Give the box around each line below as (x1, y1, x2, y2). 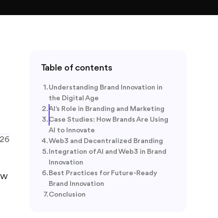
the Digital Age (49, 95, 99, 102)
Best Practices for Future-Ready (49, 170, 157, 177)
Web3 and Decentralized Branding (49, 138, 163, 145)
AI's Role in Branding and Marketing (49, 106, 164, 113)
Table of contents (41, 63, 112, 73)
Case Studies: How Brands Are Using (49, 116, 168, 124)
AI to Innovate (49, 127, 95, 134)
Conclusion (49, 191, 86, 199)
